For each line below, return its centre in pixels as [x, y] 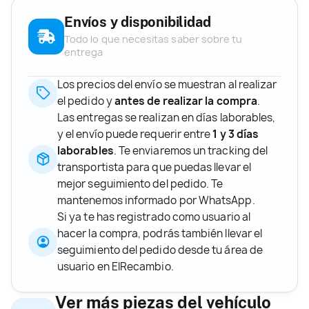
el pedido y [86, 101]
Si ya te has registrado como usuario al [154, 217]
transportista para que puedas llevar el [154, 167]
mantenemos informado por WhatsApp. [156, 200]
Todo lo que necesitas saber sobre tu [153, 39]
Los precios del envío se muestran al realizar [167, 84]
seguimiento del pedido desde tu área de [160, 250]
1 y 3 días [236, 134]
